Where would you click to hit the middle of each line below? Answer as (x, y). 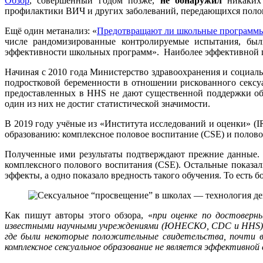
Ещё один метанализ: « (51, 31)
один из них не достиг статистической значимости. (107, 104)
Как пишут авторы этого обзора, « (79, 215)
